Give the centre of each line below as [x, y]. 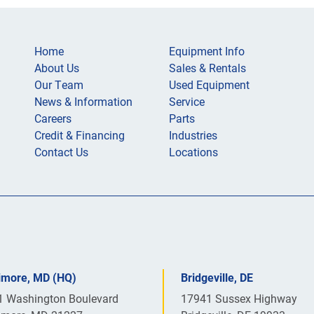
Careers [53, 118]
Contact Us [61, 152]
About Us [57, 68]
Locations [193, 152]
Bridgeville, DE [217, 277]
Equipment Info [207, 51]
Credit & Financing [80, 135]
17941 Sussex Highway [239, 298]
